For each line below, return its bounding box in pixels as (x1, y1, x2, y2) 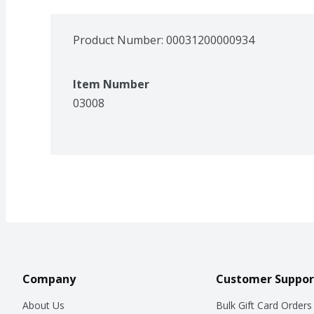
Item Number (73, 76, 149, 92)
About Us (22, 298, 64, 312)
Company (22, 271, 76, 287)
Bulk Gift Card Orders (215, 298, 312, 312)
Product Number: (73, 32, 166, 48)
